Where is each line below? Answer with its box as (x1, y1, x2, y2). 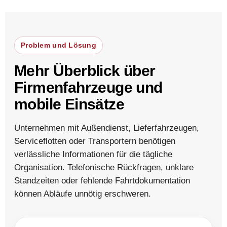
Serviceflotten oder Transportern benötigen (14, 136, 175, 146)
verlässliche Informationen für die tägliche (14, 149, 172, 159)
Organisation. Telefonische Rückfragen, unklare (14, 162, 194, 172)
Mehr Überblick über (14, 62, 156, 79)
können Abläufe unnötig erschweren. (14, 188, 151, 199)
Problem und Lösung (21, 41, 97, 49)
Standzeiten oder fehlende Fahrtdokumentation (14, 175, 190, 185)
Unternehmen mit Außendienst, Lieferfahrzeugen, (14, 123, 199, 133)
